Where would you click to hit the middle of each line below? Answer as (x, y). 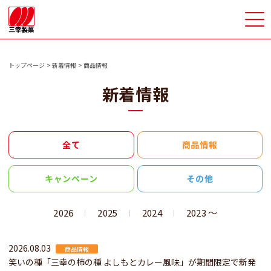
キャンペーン (71, 178)
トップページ (27, 65)
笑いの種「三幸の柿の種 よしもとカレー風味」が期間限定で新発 (132, 262)
